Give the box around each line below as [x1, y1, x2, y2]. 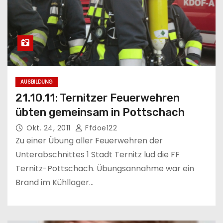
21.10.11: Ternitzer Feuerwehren [15, 91, 180, 105]
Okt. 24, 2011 [26, 122, 73, 133]
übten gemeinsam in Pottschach [15, 105, 185, 119]
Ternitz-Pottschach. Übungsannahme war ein [15, 162, 194, 174]
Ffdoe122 [83, 122, 117, 133]
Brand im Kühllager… [15, 176, 94, 188]
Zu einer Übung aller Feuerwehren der [15, 134, 163, 146]
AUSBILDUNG [20, 78, 53, 86]
